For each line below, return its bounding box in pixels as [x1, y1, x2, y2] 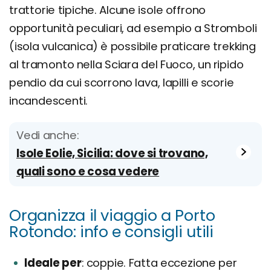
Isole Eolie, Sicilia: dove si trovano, [16, 145, 208, 161]
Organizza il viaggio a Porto [9, 204, 215, 226]
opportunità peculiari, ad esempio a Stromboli [9, 20, 257, 36]
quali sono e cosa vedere [16, 163, 160, 179]
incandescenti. [9, 93, 88, 108]
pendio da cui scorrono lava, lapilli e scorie [9, 74, 234, 90]
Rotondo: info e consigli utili [9, 220, 214, 243]
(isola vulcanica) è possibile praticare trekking [9, 38, 256, 54]
